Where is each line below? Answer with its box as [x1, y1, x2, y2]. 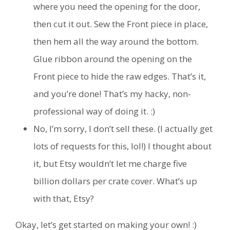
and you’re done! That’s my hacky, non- [33, 87, 191, 100]
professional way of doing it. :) [33, 105, 155, 117]
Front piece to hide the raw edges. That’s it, [33, 70, 206, 82]
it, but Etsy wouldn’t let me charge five [33, 157, 187, 169]
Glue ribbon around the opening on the [33, 52, 192, 65]
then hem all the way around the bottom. [33, 35, 199, 47]
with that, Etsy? [33, 192, 94, 204]
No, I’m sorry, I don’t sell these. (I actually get [33, 122, 213, 135]
